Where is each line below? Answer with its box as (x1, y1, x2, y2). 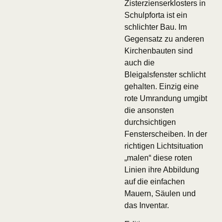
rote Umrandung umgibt (124, 94, 207, 103)
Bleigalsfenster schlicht (124, 70, 206, 79)
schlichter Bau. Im (124, 23, 187, 32)
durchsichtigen (124, 118, 176, 127)
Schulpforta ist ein (124, 11, 187, 20)
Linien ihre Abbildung (124, 166, 199, 174)
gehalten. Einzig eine (124, 82, 199, 91)
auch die (124, 58, 155, 67)
